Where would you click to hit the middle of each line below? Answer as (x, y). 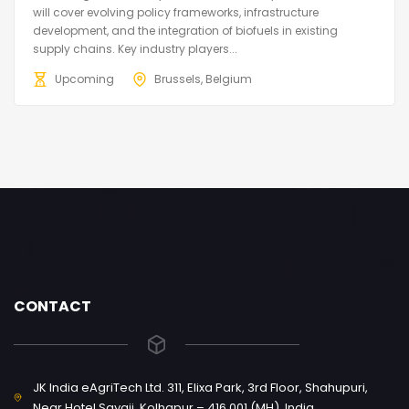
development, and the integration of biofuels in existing (185, 30)
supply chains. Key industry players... (135, 48)
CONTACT (52, 306)
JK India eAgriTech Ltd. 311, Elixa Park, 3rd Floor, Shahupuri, (201, 387)
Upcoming (84, 79)
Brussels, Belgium (203, 79)
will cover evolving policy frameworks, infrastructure (176, 12)
